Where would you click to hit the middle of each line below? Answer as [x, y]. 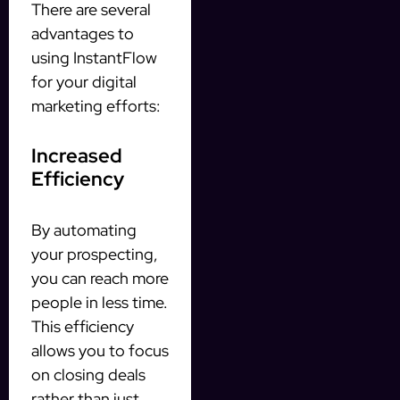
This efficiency [83, 326]
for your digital [84, 81]
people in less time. [100, 302]
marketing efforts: [96, 105]
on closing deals [88, 374]
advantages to [83, 33]
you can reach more [100, 278]
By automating [84, 229]
